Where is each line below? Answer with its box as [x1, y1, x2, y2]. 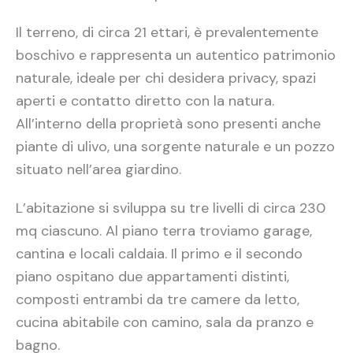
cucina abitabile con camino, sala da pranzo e [16, 312, 314, 332]
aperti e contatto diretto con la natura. [16, 91, 274, 110]
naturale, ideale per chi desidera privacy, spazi [16, 68, 316, 87]
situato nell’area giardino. [16, 159, 181, 179]
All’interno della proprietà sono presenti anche [16, 113, 321, 133]
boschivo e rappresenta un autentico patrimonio [16, 45, 336, 65]
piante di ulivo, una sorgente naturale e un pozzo [16, 136, 335, 156]
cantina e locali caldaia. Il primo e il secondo [16, 243, 303, 263]
